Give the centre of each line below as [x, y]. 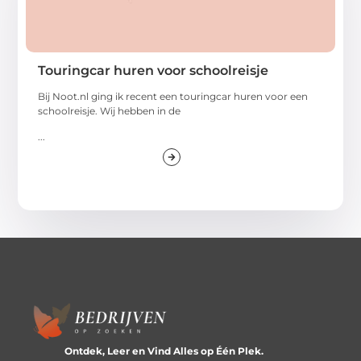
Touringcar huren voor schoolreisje [154, 70]
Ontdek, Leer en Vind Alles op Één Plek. [164, 351]
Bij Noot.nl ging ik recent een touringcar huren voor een [173, 96]
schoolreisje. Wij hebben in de [110, 110]
